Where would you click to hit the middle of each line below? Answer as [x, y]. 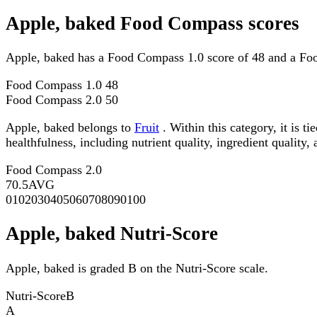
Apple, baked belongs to [70, 128]
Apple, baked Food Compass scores [152, 23]
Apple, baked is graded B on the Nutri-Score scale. [137, 268]
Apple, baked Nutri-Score [112, 234]
